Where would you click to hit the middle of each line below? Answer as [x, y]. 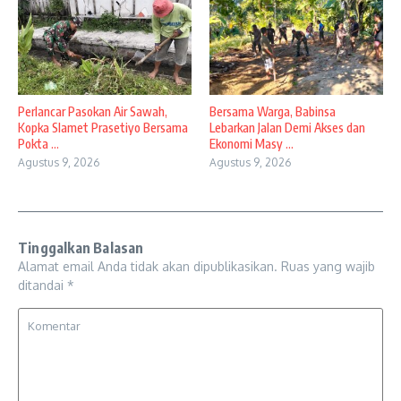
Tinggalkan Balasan [81, 247]
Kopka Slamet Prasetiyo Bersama [103, 127]
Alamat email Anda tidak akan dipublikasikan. [148, 266]
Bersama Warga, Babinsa [273, 111]
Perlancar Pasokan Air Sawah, [93, 111]
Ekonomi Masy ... [252, 143]
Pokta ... [38, 143]
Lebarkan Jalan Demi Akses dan [287, 127]
